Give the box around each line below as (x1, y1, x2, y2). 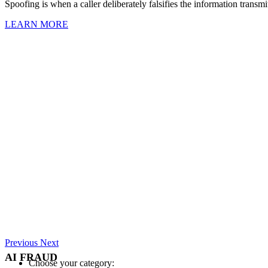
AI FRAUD (5, 251, 57, 264)
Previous (5, 237, 38, 248)
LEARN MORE (5, 19, 68, 29)
